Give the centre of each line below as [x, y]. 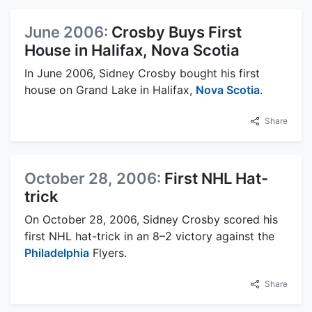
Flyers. [108, 253]
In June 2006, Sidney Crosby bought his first [142, 73]
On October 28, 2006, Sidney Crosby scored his [151, 220]
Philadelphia [57, 253]
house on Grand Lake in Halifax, [110, 90]
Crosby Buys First [177, 32]
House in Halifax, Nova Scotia [132, 50]
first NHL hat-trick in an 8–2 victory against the [149, 236]
